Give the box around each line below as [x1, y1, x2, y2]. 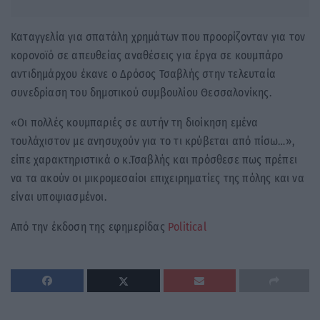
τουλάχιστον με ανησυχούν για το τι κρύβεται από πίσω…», [11, 134, 295, 148]
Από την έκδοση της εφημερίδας [11, 219, 168, 234]
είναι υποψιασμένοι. [11, 189, 106, 204]
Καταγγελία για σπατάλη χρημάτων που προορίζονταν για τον [11, 29, 306, 44]
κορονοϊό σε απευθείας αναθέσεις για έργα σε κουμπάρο [11, 48, 284, 62]
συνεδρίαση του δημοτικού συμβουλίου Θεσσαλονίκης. [11, 85, 271, 99]
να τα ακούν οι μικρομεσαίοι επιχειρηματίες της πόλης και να [11, 171, 304, 185]
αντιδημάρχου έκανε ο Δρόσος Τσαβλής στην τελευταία [11, 66, 276, 81]
